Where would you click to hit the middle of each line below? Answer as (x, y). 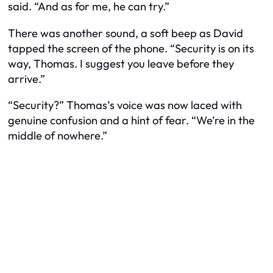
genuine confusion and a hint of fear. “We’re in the (131, 121)
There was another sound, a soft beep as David (126, 33)
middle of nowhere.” (58, 136)
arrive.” (27, 79)
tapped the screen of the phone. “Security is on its (131, 48)
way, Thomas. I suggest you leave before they (121, 63)
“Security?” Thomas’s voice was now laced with (125, 105)
